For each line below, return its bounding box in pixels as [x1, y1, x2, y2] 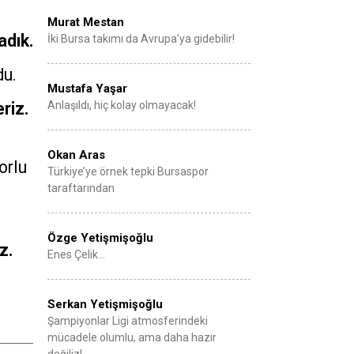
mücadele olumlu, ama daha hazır [47, 331, 217, 344]
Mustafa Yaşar [47, 81, 127, 96]
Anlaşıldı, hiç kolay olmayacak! [47, 99, 196, 111]
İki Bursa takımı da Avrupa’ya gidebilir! [47, 32, 235, 45]
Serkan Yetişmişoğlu [47, 297, 163, 311]
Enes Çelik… [47, 248, 105, 261]
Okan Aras [47, 148, 105, 162]
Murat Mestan [47, 15, 124, 29]
